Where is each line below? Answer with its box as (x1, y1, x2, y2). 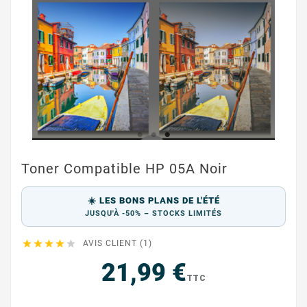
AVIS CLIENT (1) (83, 238, 152, 248)
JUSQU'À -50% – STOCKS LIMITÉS (85, 209, 222, 218)
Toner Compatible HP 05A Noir (21, 160, 228, 177)
